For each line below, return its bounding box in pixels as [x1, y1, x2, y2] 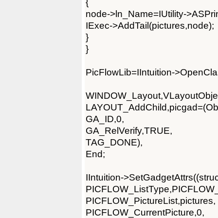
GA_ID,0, [86, 113, 124, 124]
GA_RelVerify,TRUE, [86, 125, 172, 136]
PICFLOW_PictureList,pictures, [86, 195, 216, 206]
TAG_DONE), [86, 137, 143, 147]
